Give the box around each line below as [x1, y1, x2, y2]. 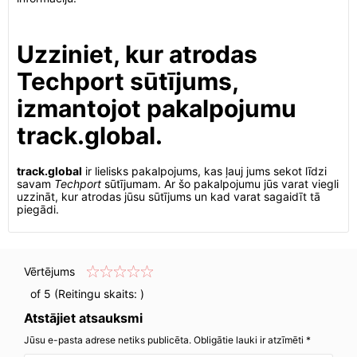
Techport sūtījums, [17, 67, 238, 96]
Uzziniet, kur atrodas [17, 40, 257, 69]
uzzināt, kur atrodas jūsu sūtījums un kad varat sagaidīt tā [17, 190, 320, 203]
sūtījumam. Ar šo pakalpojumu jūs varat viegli [101, 177, 339, 190]
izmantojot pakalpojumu [17, 94, 296, 123]
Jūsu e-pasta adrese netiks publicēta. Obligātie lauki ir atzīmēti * [24, 334, 311, 346]
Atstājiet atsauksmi [24, 310, 143, 326]
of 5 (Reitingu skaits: [24, 287, 140, 300]
